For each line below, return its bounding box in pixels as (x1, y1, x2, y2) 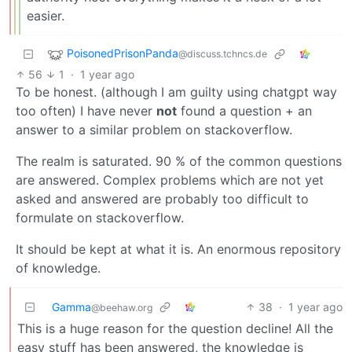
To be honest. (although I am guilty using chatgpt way (16, 83, 337, 100)
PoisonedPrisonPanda (67, 46, 178, 60)
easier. (27, 7, 64, 24)
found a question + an (177, 102, 312, 119)
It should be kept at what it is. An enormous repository (16, 240, 341, 257)
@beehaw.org (91, 301, 152, 313)
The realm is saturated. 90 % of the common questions (16, 152, 342, 169)
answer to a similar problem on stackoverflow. (16, 121, 292, 137)
